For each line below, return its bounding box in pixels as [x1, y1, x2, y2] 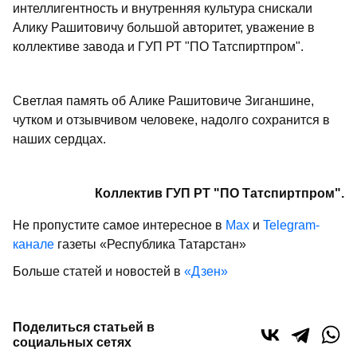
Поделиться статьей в [13, 320, 155, 334]
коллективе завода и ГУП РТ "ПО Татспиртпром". [13, 40, 304, 53]
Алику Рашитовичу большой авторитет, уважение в [13, 21, 315, 34]
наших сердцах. [13, 132, 106, 146]
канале [13, 237, 54, 251]
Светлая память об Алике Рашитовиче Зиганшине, [13, 94, 314, 108]
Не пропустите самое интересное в [13, 218, 226, 232]
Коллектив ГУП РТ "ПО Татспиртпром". [95, 186, 344, 200]
